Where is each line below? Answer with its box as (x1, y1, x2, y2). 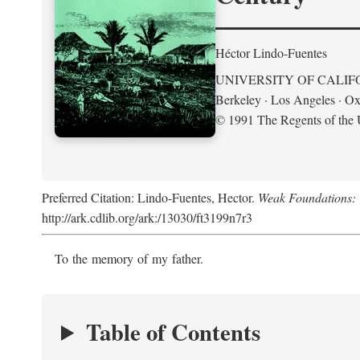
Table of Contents (85, 315, 260, 349)
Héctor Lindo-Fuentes (215, 44, 327, 61)
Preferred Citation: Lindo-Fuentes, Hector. (42, 189, 258, 206)
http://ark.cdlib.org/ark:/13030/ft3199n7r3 (42, 209, 252, 226)
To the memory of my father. (55, 250, 203, 267)
